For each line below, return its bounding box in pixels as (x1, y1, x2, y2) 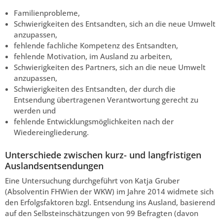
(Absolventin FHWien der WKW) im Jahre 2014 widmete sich (5, 186, 214, 197)
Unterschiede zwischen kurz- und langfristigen (5, 149, 201, 161)
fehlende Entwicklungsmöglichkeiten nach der (14, 116, 174, 127)
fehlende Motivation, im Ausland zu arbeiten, (14, 51, 172, 62)
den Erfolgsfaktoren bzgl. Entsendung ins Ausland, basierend (5, 197, 215, 208)
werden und (14, 106, 56, 116)
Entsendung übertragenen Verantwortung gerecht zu (14, 95, 198, 105)
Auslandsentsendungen (5, 160, 104, 172)
